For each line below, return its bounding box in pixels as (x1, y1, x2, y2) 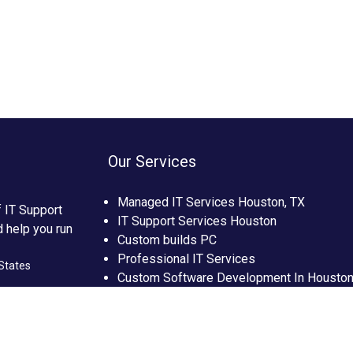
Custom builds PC (117, 232, 217, 247)
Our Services (108, 151, 197, 171)
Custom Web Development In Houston (117, 288, 329, 304)
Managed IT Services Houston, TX (117, 194, 306, 210)
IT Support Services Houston (117, 213, 277, 229)
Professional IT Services (117, 251, 256, 266)
